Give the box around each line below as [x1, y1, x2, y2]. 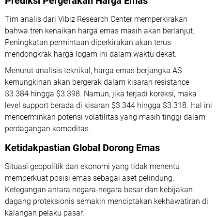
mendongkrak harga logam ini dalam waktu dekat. [5, 49, 177, 59]
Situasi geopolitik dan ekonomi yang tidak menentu [5, 162, 180, 171]
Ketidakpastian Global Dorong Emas [5, 142, 160, 154]
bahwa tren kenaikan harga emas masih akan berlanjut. [5, 26, 195, 36]
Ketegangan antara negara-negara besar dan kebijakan [5, 185, 193, 195]
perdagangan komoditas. [5, 124, 91, 134]
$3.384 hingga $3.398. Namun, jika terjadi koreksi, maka [5, 89, 197, 99]
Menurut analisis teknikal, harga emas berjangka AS [5, 66, 182, 76]
